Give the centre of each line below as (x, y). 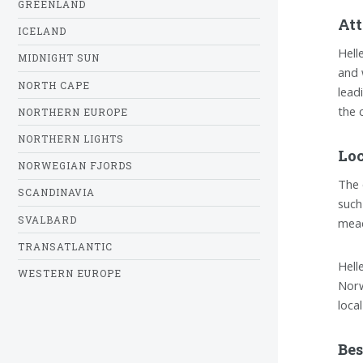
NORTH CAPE (54, 85)
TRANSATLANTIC (65, 246)
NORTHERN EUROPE (73, 112)
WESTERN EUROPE (70, 273)
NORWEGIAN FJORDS (75, 166)
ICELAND (42, 32)
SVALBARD (47, 220)
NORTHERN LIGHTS (71, 139)
